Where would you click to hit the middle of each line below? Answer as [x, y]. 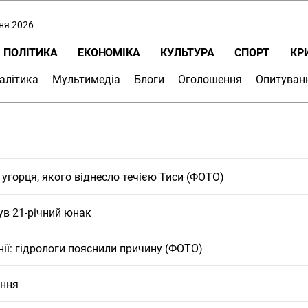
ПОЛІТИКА [31, 52]
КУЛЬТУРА [187, 52]
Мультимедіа [86, 79]
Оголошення [210, 79]
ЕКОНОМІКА [109, 52]
